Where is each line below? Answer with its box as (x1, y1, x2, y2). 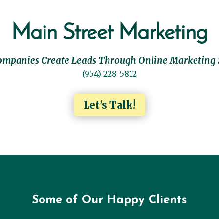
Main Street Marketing (11, 22, 208, 44)
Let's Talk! (83, 98, 135, 111)
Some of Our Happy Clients (32, 195, 187, 207)
